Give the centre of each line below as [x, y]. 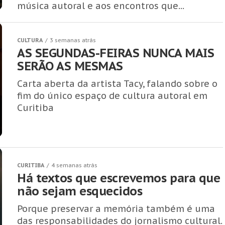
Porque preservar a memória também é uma [116, 209]
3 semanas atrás [73, 40]
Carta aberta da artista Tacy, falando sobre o [117, 84]
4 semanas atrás [74, 165]
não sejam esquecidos [80, 191]
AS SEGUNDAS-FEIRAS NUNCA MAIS [116, 53]
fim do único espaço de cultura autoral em [112, 96]
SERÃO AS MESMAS [70, 66]
